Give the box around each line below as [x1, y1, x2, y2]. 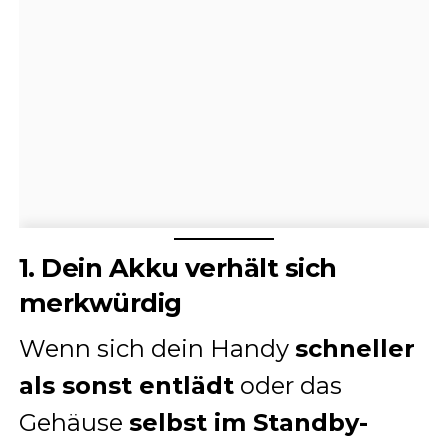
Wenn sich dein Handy [18, 334, 295, 364]
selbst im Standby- [128, 408, 368, 438]
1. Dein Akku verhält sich [18, 252, 337, 284]
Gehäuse [18, 408, 129, 438]
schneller [294, 334, 415, 364]
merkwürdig [18, 287, 182, 319]
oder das [233, 371, 342, 401]
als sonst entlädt [18, 371, 234, 401]
